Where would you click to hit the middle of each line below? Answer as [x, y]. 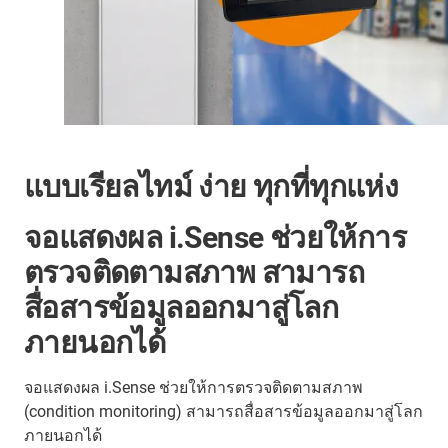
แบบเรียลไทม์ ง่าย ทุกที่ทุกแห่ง [211, 187]
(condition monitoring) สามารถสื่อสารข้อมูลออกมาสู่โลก [223, 412]
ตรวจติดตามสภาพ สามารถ [194, 273]
